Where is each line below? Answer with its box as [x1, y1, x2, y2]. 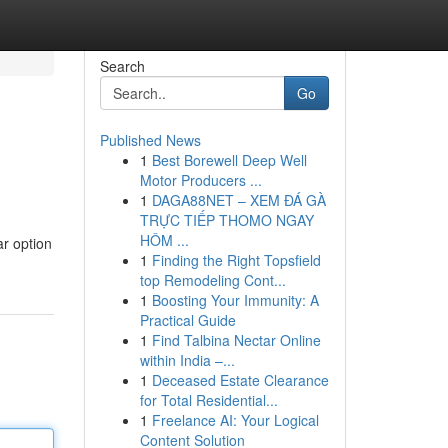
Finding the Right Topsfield [151, 250, 321, 270]
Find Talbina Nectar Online [151, 330, 321, 350]
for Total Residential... [139, 390, 278, 410]
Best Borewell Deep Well [151, 150, 307, 170]
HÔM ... [139, 230, 189, 250]
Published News [99, 130, 201, 150]
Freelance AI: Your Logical [151, 410, 319, 430]
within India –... [139, 350, 235, 370]
